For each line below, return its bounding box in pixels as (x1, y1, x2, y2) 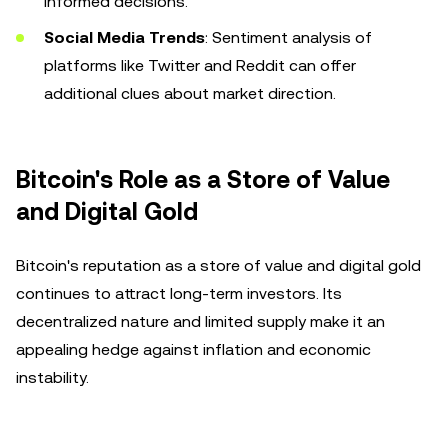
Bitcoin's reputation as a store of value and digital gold (16, 256, 421, 275)
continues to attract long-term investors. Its (16, 284, 342, 303)
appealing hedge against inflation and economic (16, 340, 371, 359)
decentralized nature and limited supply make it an (16, 312, 385, 331)
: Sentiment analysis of (205, 28, 372, 47)
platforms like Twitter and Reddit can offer (44, 56, 356, 75)
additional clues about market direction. (44, 84, 336, 103)
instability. (16, 368, 89, 387)
